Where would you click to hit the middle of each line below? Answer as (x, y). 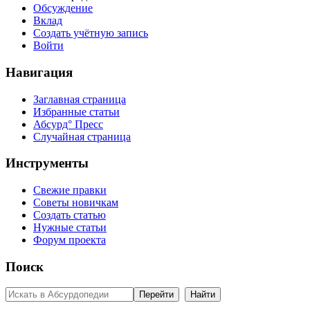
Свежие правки (70, 190)
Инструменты (47, 163)
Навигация (39, 72)
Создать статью (70, 215)
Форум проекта (70, 239)
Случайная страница (82, 136)
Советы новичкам (76, 202)
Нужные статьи (70, 227)
